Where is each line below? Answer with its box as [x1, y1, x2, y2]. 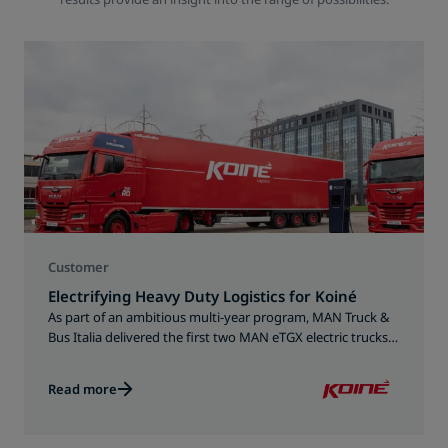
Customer [48, 258, 109, 276]
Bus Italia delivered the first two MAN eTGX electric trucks [48, 328, 388, 346]
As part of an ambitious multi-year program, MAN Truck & [48, 308, 390, 326]
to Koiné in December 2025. [48, 348, 210, 366]
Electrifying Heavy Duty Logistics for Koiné [48, 286, 357, 306]
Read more [48, 380, 117, 398]
